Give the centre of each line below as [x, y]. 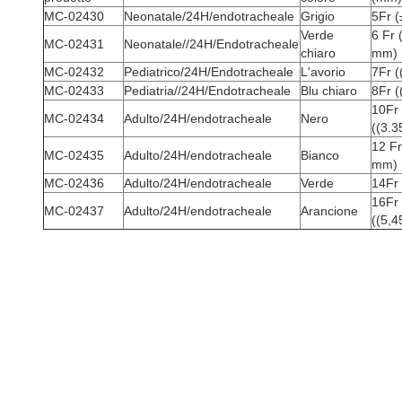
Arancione [329, 210]
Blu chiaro [329, 90]
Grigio [318, 16]
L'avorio [323, 71]
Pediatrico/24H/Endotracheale [209, 71]
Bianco [320, 155]
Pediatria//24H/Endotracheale [207, 90]
